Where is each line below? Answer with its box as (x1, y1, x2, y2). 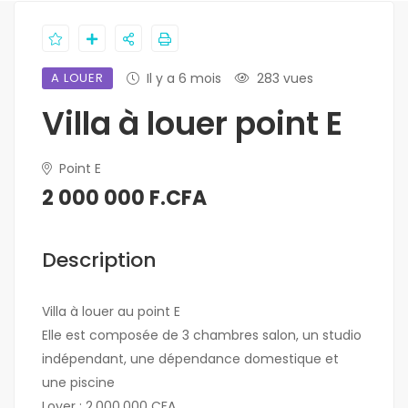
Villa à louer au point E (42, 302, 180, 321)
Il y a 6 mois (147, 69, 222, 88)
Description (42, 246, 157, 275)
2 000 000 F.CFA (42, 184, 207, 213)
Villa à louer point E (42, 101, 342, 147)
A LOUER (51, 69, 105, 87)
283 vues (257, 69, 314, 88)
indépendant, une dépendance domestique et (42, 350, 339, 369)
